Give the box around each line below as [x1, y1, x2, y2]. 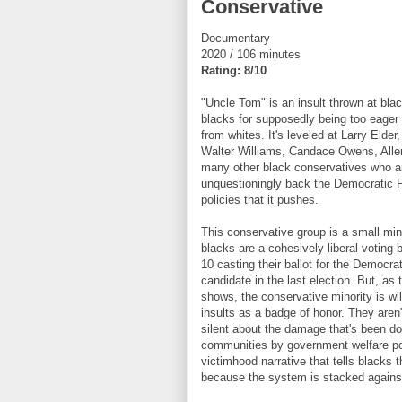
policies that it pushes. [201, 192, 322, 206]
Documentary [201, 31, 274, 45]
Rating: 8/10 [201, 63, 267, 77]
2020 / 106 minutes [201, 47, 304, 61]
